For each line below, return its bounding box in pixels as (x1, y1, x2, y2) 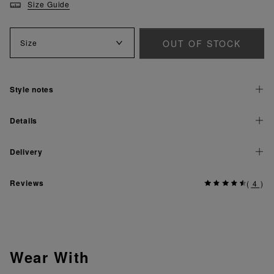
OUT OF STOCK (162, 37, 242, 50)
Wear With (24, 246, 90, 267)
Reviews (10, 177, 44, 188)
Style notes (10, 83, 54, 95)
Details (10, 114, 38, 126)
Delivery (10, 146, 43, 157)
